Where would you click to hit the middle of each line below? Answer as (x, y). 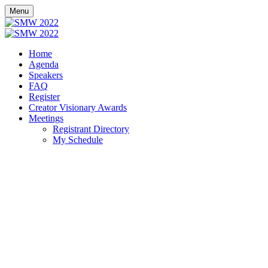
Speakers (46, 75)
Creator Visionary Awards (78, 107)
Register (44, 97)
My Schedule (78, 140)
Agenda (44, 64)
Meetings (46, 118)
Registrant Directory (91, 129)
